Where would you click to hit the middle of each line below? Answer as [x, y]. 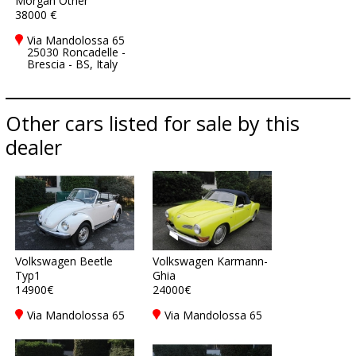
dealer [34, 147]
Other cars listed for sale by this [153, 123]
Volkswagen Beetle [64, 261]
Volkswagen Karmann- [210, 261]
